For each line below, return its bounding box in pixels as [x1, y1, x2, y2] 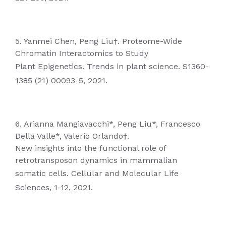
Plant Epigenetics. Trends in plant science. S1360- [15, 62, 209, 71]
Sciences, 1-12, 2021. [15, 183, 93, 192]
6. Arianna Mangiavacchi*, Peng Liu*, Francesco [15, 119, 200, 129]
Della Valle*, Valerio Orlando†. [15, 131, 129, 141]
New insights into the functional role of [15, 143, 166, 153]
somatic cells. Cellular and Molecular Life [15, 168, 179, 178]
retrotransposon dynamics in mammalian [15, 155, 177, 165]
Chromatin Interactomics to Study [15, 48, 148, 58]
